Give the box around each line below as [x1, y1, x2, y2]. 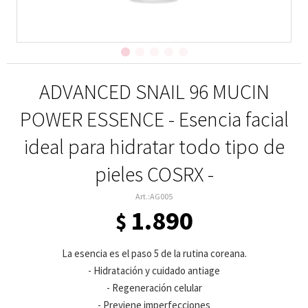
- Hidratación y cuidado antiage [88, 264, 220, 277]
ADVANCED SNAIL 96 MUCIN [38, 78, 269, 104]
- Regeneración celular [106, 281, 202, 294]
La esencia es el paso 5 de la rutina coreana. [61, 247, 247, 260]
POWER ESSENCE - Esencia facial [19, 106, 289, 132]
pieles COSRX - [94, 161, 214, 187]
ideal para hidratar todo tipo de [23, 133, 285, 159]
